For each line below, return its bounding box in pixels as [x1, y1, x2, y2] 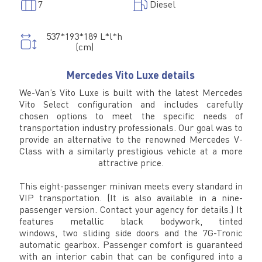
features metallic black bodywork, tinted [19, 215, 243, 227]
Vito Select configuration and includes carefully [19, 98, 243, 111]
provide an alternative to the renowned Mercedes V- [19, 133, 243, 146]
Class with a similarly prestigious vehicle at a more [19, 145, 243, 157]
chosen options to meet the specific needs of [19, 110, 243, 122]
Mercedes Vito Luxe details [67, 68, 195, 82]
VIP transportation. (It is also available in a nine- [19, 192, 243, 204]
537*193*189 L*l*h [46, 30, 123, 43]
